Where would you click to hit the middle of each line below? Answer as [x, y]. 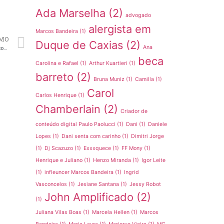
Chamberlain [68, 109]
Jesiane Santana [98, 184]
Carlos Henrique [56, 95]
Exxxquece [97, 148]
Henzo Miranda [112, 160]
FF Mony [132, 148]
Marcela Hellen [111, 212]
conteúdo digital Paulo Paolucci [75, 124]
